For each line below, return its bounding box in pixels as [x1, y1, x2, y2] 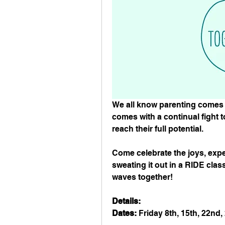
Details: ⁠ [112, 196, 143, 206]
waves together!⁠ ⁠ [112, 172, 175, 182]
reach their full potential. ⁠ [112, 124, 205, 134]
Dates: [112, 208, 137, 218]
